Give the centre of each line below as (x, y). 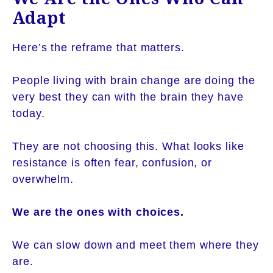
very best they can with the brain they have (128, 97)
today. (29, 113)
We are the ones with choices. (98, 212)
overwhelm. (43, 179)
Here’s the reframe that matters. (98, 47)
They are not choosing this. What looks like (128, 146)
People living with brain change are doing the (134, 80)
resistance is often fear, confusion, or (112, 162)
